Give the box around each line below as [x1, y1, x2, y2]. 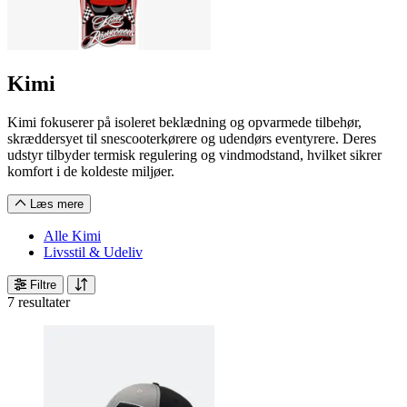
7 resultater [7, 294, 70, 310]
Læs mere [26, 197, 84, 211]
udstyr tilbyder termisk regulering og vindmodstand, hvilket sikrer [7, 147, 382, 163]
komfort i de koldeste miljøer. [7, 164, 174, 179]
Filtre [26, 278, 57, 292]
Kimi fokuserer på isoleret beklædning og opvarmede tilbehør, [7, 114, 362, 130]
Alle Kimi [44, 228, 101, 243]
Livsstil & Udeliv [44, 244, 143, 260]
